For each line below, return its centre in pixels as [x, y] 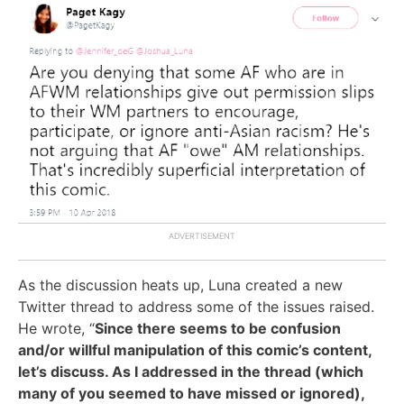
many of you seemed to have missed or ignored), [191, 393]
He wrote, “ [56, 328]
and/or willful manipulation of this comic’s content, [195, 349]
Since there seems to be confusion [218, 328]
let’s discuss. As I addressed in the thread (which [191, 371]
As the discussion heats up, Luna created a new [180, 285]
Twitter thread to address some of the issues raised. [196, 306]
